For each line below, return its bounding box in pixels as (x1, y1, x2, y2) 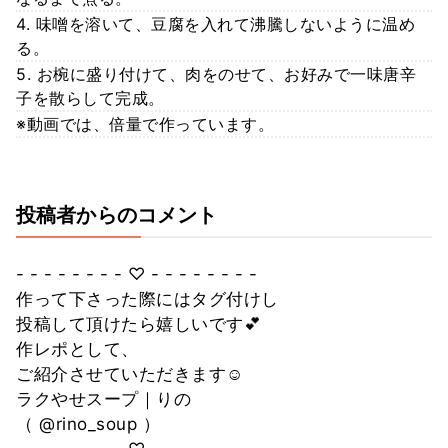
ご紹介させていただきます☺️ (16, 364, 244, 385)
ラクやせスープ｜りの (16, 389, 191, 410)
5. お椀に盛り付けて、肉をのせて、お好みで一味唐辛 (16, 64, 416, 85)
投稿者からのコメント (16, 203, 218, 228)
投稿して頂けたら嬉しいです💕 (16, 314, 261, 335)
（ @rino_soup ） (16, 414, 160, 435)
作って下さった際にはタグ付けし (16, 289, 279, 310)
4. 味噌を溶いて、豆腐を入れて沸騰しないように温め (16, 14, 415, 35)
